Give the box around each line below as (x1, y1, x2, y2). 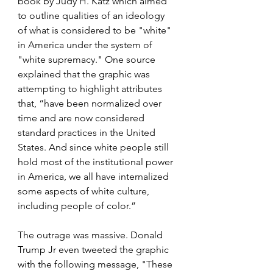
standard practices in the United (18, 127, 158, 138)
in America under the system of (18, 39, 155, 51)
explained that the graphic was (18, 68, 152, 80)
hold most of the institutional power (18, 156, 175, 168)
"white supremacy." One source (18, 54, 158, 65)
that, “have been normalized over (18, 97, 164, 109)
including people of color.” (18, 200, 138, 211)
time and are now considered (18, 112, 147, 124)
